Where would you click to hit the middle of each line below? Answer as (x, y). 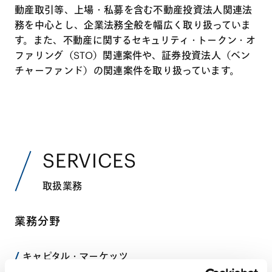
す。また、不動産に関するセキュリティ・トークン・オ (135, 40)
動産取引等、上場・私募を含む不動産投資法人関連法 (134, 9)
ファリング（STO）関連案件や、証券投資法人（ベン (132, 55)
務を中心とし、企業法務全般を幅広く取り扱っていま (133, 25)
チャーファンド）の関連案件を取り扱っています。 (127, 70)
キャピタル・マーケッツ (76, 256)
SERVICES (90, 160)
